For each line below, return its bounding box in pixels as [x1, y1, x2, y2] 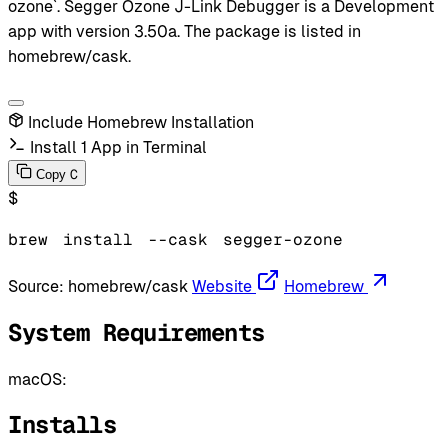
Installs [8, 409, 117, 441]
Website [192, 276, 252, 296]
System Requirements [8, 316, 265, 348]
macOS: [8, 369, 67, 389]
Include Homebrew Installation [28, 112, 254, 132]
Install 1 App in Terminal [30, 137, 207, 157]
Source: [8, 276, 68, 296]
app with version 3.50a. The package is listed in [8, 21, 361, 41]
